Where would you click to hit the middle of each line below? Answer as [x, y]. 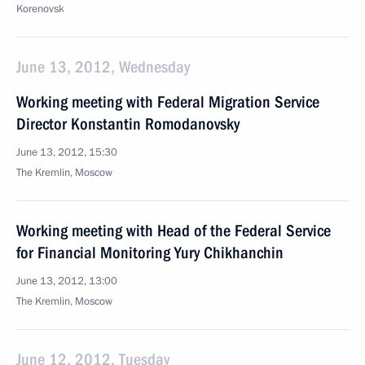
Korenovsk [40, 9]
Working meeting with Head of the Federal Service [174, 231]
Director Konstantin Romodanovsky [128, 124]
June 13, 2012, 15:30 [67, 152]
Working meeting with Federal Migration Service [168, 102]
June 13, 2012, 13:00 [67, 281]
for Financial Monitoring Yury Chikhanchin [150, 253]
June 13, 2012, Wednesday [103, 67]
